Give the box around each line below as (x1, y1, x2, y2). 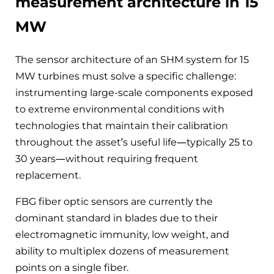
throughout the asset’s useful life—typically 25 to (15, 136, 253, 148)
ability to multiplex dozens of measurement (15, 245, 229, 257)
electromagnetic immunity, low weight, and (15, 228, 229, 240)
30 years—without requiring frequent (15, 152, 198, 165)
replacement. (15, 169, 81, 181)
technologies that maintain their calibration (15, 119, 228, 131)
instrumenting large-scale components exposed (15, 86, 253, 98)
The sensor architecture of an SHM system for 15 (15, 53, 249, 65)
